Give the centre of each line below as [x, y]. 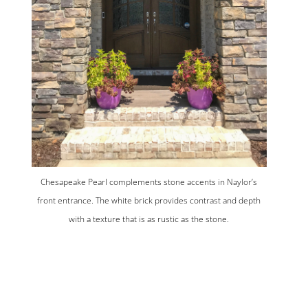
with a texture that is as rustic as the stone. [149, 219]
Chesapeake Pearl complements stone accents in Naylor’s [149, 182]
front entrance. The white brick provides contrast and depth [149, 201]
